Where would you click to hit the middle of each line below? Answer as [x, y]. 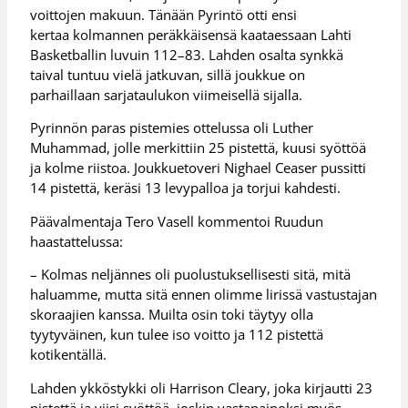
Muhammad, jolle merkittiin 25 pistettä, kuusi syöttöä [199, 148]
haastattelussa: [77, 241]
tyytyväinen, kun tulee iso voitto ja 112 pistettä [177, 335]
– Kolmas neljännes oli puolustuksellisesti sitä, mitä [191, 275]
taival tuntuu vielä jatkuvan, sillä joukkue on [168, 74]
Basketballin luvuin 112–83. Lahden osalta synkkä [187, 54]
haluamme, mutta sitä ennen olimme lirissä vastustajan [204, 295]
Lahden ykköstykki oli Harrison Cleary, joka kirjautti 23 [202, 388]
